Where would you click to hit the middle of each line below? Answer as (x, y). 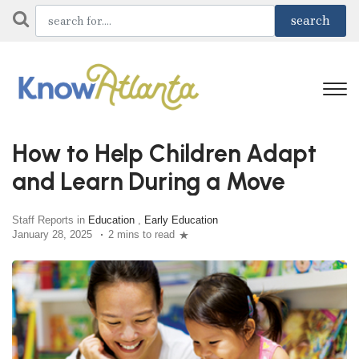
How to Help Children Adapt (164, 153)
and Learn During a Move (149, 181)
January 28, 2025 (52, 234)
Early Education (181, 220)
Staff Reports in (50, 220)
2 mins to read (141, 234)
